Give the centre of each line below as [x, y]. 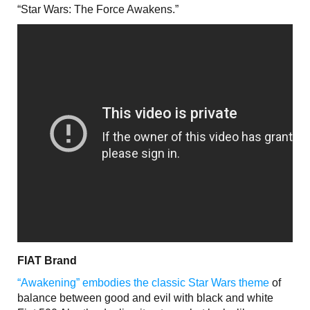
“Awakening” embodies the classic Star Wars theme [143, 282]
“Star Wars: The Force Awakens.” [98, 9]
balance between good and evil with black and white [145, 298]
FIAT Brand [47, 260]
